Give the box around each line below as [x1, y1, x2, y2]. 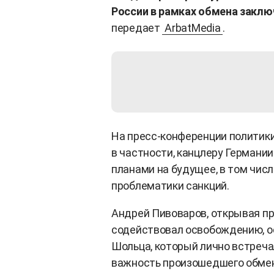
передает [111, 21, 163, 34]
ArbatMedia [165, 21, 221, 34]
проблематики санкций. [111, 179, 229, 192]
